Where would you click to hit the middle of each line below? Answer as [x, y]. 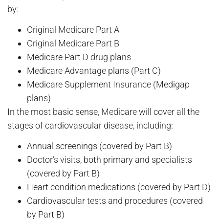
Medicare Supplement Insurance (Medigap [108, 85]
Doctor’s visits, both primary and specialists [109, 160]
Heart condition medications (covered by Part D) [119, 187]
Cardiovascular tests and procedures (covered [115, 201]
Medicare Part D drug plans [79, 57]
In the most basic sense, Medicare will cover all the [103, 112]
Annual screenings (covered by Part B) [99, 146]
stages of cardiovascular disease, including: [90, 126]
